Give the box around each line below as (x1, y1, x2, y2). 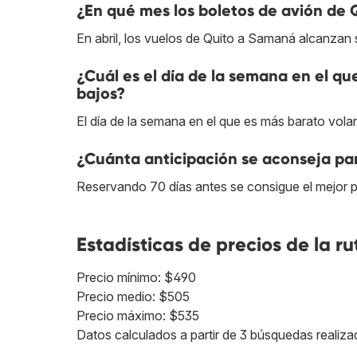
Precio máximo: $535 (76, 308, 199, 324)
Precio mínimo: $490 (76, 269, 196, 286)
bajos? (76, 84, 125, 104)
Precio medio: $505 (76, 288, 190, 305)
